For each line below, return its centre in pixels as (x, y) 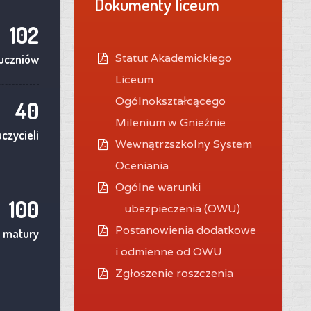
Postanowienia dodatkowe (186, 230)
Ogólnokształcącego (170, 101)
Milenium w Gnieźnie (170, 122)
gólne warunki (162, 187)
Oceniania (142, 165)
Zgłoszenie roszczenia (174, 273)
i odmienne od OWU (169, 251)
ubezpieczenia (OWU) (182, 208)
